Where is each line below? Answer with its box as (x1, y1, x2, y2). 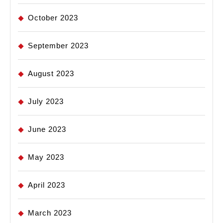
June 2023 (28, 124, 66, 133)
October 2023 (28, 13, 78, 22)
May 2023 (28, 152, 64, 161)
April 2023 (28, 180, 65, 189)
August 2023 (28, 69, 74, 78)
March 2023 (28, 208, 72, 217)
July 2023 (28, 97, 64, 106)
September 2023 (28, 41, 89, 50)
